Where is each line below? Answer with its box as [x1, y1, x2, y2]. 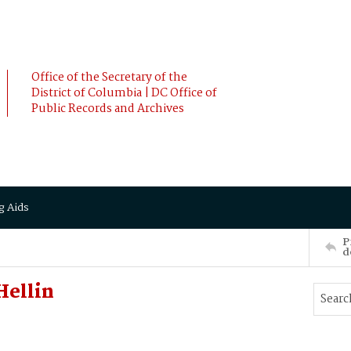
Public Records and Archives [31, 100, 184, 118]
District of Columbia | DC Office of [31, 84, 217, 103]
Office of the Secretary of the [31, 68, 187, 87]
